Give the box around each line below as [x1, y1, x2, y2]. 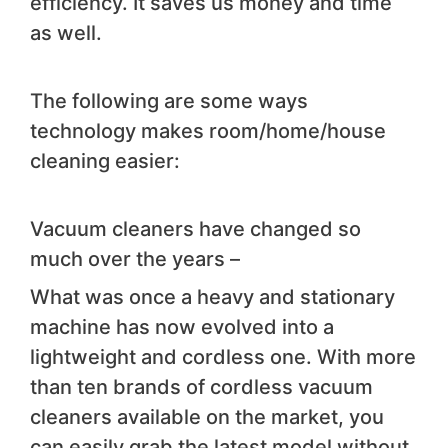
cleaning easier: [30, 149, 180, 174]
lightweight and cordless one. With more [30, 345, 416, 370]
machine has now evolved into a [30, 315, 334, 340]
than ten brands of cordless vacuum [30, 375, 373, 400]
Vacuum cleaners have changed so [30, 217, 361, 242]
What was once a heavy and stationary [30, 285, 395, 310]
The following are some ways [30, 89, 308, 114]
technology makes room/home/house [30, 119, 386, 144]
